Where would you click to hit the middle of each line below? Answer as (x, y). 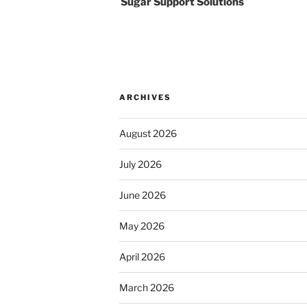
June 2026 (143, 195)
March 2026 (147, 288)
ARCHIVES (145, 98)
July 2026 (140, 164)
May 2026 (142, 226)
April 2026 (142, 257)
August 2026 (148, 134)
